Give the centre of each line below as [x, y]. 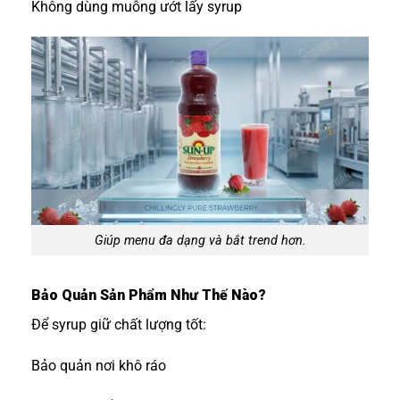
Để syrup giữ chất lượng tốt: [119, 325]
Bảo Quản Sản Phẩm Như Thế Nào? [149, 296]
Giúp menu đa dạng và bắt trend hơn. [200, 240]
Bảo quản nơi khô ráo [99, 366]
